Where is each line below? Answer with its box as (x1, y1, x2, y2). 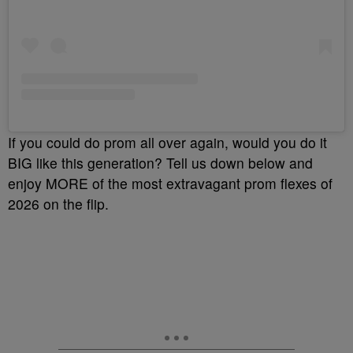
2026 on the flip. (8, 193, 109, 214)
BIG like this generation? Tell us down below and (8, 152, 313, 173)
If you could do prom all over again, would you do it (8, 132, 327, 152)
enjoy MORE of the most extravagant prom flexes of (8, 173, 333, 193)
